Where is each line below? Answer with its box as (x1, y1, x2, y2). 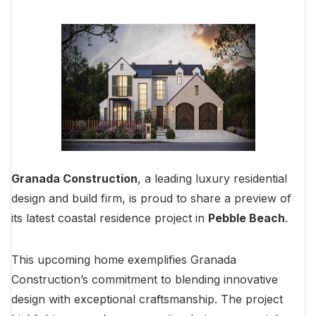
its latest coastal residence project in (11, 211, 208, 226)
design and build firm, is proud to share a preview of (11, 191, 291, 206)
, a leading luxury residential (138, 171, 287, 186)
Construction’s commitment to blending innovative (11, 272, 278, 287)
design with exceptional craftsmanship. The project (11, 292, 283, 307)
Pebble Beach (208, 211, 285, 226)
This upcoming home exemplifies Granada (11, 253, 236, 267)
